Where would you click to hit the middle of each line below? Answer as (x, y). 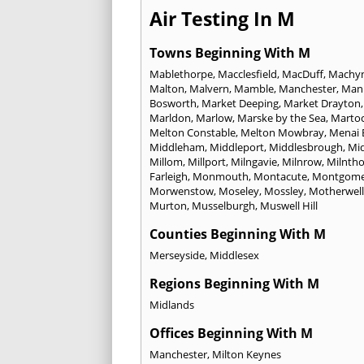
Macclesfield (247, 74)
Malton (167, 88)
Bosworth (173, 103)
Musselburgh (223, 205)
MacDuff (303, 74)
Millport (207, 161)
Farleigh (169, 176)
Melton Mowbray (282, 132)
